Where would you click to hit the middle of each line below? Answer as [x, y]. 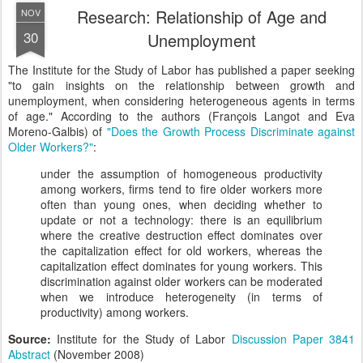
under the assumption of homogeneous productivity [181, 173]
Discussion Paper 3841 [293, 339]
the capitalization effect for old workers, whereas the [181, 250]
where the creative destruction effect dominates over [181, 235]
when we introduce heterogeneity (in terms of [181, 297]
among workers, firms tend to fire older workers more [181, 189]
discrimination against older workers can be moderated [181, 281]
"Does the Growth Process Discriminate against [231, 131]
